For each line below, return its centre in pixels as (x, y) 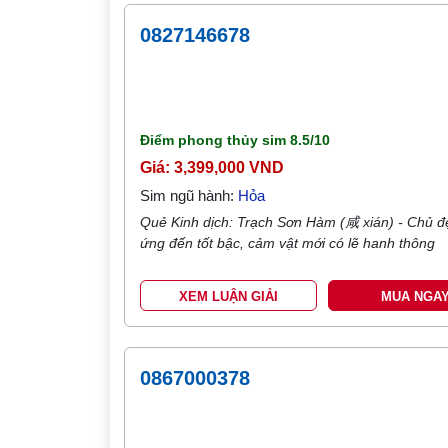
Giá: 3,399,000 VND (212, 167)
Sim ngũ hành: (189, 195)
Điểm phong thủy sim (215, 140)
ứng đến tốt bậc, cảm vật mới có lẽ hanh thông (288, 243)
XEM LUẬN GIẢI (229, 296)
